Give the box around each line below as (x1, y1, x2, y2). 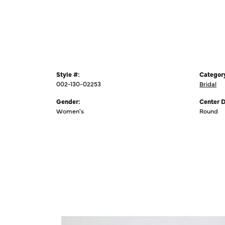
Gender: (56, 96, 80, 105)
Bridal (199, 79, 216, 88)
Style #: (56, 69, 80, 78)
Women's (56, 106, 84, 115)
